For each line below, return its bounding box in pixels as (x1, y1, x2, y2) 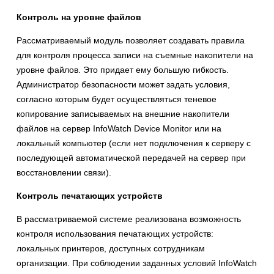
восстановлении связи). (17, 167, 111, 177)
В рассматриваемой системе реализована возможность (17, 213, 241, 224)
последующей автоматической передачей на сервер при (17, 152, 246, 163)
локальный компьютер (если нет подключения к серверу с (17, 138, 251, 148)
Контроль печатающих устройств (17, 190, 163, 201)
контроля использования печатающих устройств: (17, 228, 213, 239)
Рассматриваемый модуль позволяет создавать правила (17, 35, 245, 45)
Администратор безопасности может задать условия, (17, 79, 230, 89)
